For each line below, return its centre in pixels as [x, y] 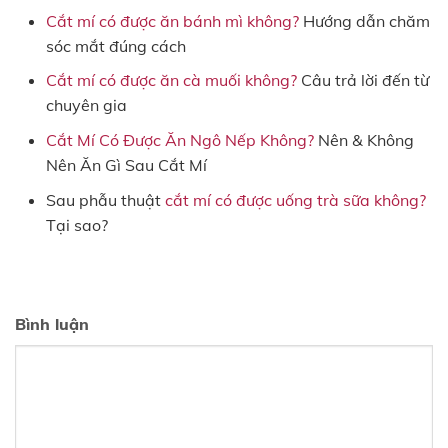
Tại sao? [76, 224]
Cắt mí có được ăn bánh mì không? [172, 20]
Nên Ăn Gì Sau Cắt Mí [126, 164]
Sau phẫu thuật [105, 199]
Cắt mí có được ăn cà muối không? [171, 80]
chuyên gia [86, 105]
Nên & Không [363, 139]
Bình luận [52, 324]
